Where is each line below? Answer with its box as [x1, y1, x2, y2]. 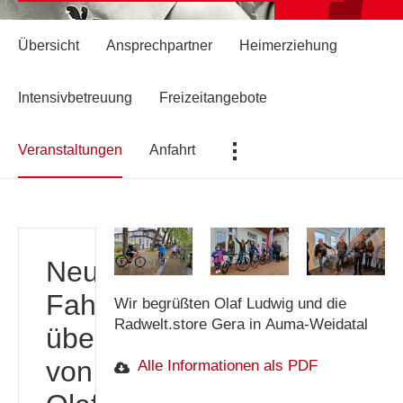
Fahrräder [46, 289, 175, 322]
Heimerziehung [239, 38, 337, 53]
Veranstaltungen [18, 142, 122, 157]
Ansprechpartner [106, 38, 212, 53]
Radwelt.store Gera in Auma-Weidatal [114, 315, 368, 333]
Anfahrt [149, 142, 195, 157]
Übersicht [18, 38, 79, 53]
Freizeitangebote [159, 90, 267, 105]
